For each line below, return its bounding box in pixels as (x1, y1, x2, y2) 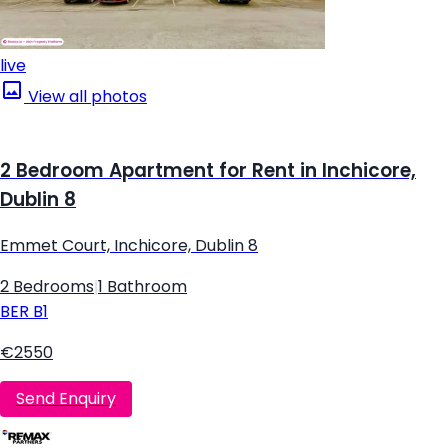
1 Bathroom (98, 277, 187, 295)
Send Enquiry (16, 390, 116, 408)
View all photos (24, 88, 147, 106)
